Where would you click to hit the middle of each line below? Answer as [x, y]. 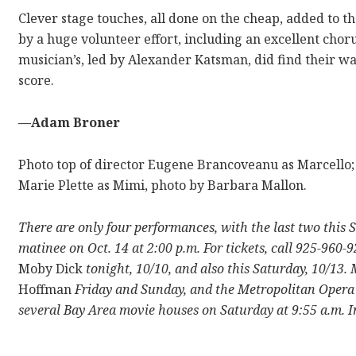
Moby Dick [51, 269]
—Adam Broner [70, 123]
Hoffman [45, 290]
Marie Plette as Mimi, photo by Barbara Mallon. [163, 186]
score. [37, 81]
